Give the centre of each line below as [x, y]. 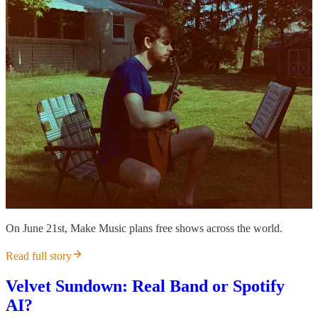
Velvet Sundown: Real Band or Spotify [145, 286]
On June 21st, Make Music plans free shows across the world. [144, 228]
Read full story [39, 256]
